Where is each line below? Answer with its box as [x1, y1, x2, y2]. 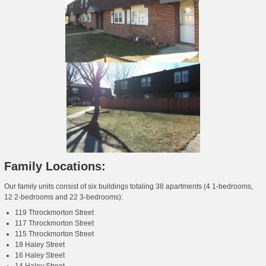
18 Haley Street [15, 240, 65, 249]
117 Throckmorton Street [15, 219, 94, 228]
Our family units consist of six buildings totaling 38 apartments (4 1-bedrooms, [4, 182, 253, 191]
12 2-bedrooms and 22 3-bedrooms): [4, 193, 123, 202]
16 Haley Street [15, 251, 65, 260]
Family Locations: [4, 160, 106, 173]
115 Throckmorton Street [15, 230, 94, 239]
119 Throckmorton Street [15, 208, 94, 217]
